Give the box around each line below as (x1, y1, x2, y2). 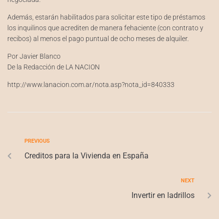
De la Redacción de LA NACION (7, 63, 100, 71)
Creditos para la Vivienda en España (24, 151, 149, 160)
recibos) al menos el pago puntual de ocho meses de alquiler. (7, 35, 189, 43)
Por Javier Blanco (7, 52, 61, 60)
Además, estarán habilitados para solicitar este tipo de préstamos (7, 13, 205, 21)
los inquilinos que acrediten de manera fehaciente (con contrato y (7, 24, 203, 32)
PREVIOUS (24, 138, 50, 144)
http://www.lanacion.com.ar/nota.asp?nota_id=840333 (7, 81, 175, 88)
